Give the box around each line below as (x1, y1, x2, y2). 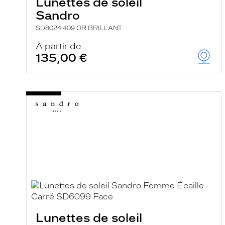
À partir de (36, 41, 81, 51)
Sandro (36, 8, 80, 23)
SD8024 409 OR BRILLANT (36, 25, 122, 32)
